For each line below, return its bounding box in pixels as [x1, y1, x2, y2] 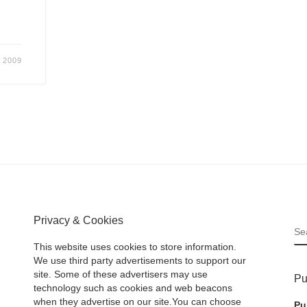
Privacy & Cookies [34, 213, 123, 226]
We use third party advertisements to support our [34, 256, 246, 267]
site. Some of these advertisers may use [34, 269, 208, 280]
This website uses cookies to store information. [34, 242, 236, 253]
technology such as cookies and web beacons [34, 283, 232, 294]
